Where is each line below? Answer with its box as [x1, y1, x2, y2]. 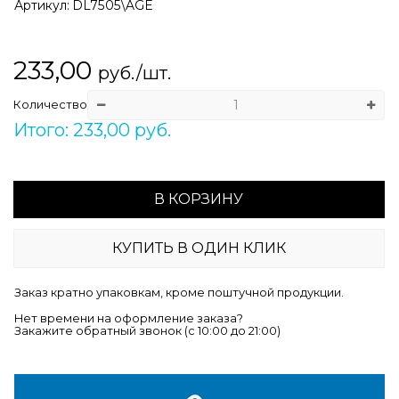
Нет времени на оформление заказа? [14, 311, 243, 325]
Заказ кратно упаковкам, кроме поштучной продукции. [14, 285, 344, 299]
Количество [12, 97, 87, 111]
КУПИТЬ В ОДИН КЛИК [111, 239, 286, 256]
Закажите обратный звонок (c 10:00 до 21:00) [14, 323, 281, 338]
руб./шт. [97, 61, 171, 84]
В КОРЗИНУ [154, 190, 244, 208]
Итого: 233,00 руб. [12, 118, 171, 141]
